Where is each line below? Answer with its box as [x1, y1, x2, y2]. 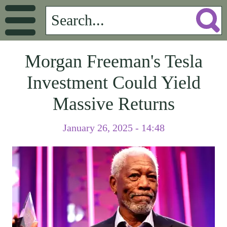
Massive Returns [52, 94, 175, 114]
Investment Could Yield [26, 72, 201, 93]
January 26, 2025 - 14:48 [62, 122, 165, 133]
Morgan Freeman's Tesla [24, 51, 203, 71]
